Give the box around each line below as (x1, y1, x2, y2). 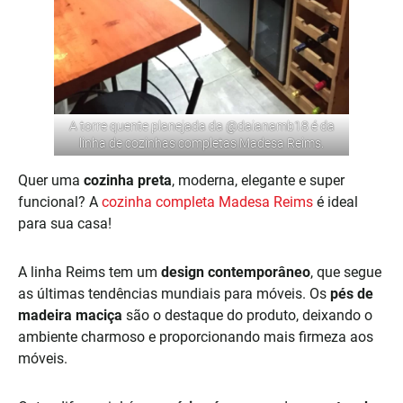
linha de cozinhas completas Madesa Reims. (79, 136, 324, 151)
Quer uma (18, 172, 84, 190)
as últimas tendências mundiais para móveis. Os (18, 285, 330, 303)
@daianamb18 (225, 119, 309, 134)
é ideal (317, 193, 358, 211)
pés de (330, 285, 373, 303)
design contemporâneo (161, 264, 310, 282)
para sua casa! (18, 215, 112, 233)
